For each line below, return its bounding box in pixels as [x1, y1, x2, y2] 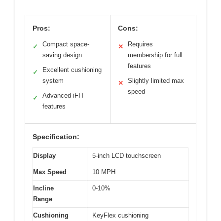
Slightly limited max [128, 76, 184, 84]
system [42, 76, 64, 84]
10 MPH [92, 168, 115, 176]
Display [33, 151, 56, 159]
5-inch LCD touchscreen [92, 151, 161, 159]
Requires [128, 40, 153, 48]
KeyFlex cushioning [92, 211, 148, 219]
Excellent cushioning [42, 66, 102, 74]
